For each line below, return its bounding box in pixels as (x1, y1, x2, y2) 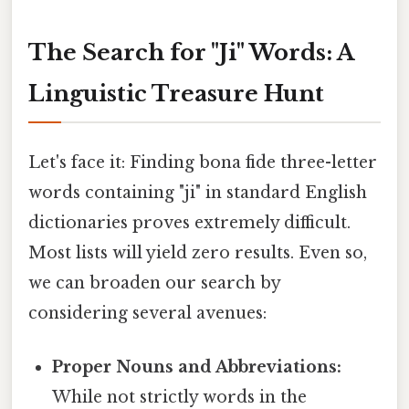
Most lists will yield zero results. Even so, (28, 242, 367, 263)
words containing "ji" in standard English (28, 182, 367, 203)
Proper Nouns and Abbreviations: (52, 356, 342, 377)
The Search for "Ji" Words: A (28, 39, 354, 67)
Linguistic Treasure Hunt (28, 80, 324, 108)
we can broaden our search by (28, 272, 280, 293)
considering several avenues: (28, 302, 267, 323)
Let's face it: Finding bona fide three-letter (28, 152, 377, 173)
